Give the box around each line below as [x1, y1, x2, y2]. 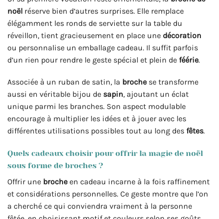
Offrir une [7, 177, 43, 187]
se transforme [147, 77, 198, 87]
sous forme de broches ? [7, 161, 103, 171]
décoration [163, 30, 201, 40]
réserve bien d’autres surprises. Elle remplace [22, 6, 184, 16]
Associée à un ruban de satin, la [7, 77, 122, 87]
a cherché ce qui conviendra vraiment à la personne [7, 201, 192, 211]
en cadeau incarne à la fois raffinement [67, 177, 210, 187]
